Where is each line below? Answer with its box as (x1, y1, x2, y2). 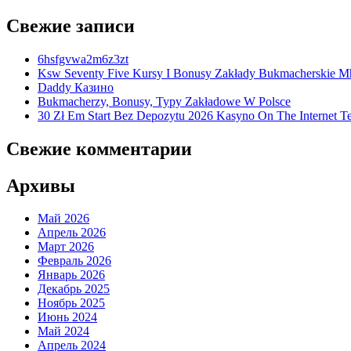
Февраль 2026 (38, 254, 111, 268)
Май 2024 (38, 324, 89, 338)
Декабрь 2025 (38, 282, 110, 296)
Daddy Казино (38, 80, 114, 94)
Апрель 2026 (38, 226, 106, 240)
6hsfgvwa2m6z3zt (38, 52, 128, 66)
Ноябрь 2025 (38, 296, 105, 310)
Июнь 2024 (38, 310, 97, 324)
